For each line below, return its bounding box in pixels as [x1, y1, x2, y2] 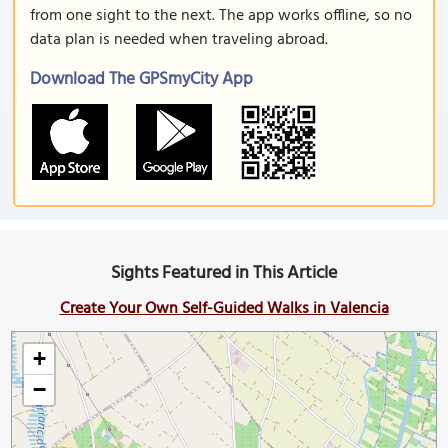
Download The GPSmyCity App [30, 66, 253, 93]
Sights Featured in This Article [111, 259, 337, 288]
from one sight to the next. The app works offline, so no [30, 3, 412, 29]
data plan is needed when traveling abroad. [30, 27, 328, 53]
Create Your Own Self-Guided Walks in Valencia [59, 296, 389, 322]
